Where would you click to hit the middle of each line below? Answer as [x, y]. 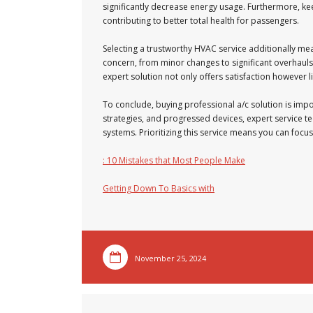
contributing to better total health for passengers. [201, 21]
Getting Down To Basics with [159, 188]
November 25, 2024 [170, 258]
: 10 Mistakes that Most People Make [174, 160]
